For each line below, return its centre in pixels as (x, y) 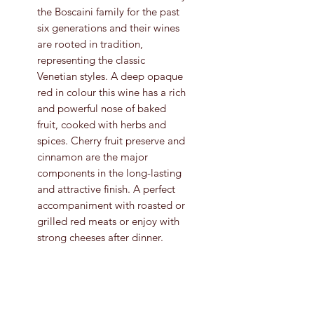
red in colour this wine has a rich (111, 92)
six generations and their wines (108, 27)
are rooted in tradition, (90, 43)
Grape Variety (68, 284)
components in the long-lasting (109, 172)
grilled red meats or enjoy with (108, 221)
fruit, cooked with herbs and (102, 124)
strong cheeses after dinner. (100, 237)
